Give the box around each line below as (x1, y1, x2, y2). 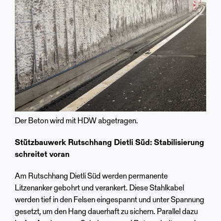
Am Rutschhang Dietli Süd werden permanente (15, 173, 168, 181)
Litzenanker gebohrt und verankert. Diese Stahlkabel (15, 184, 184, 193)
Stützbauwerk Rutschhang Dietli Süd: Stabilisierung (15, 139, 204, 147)
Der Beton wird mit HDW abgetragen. (15, 117, 138, 126)
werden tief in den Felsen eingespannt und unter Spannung (15, 196, 204, 205)
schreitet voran (15, 151, 70, 159)
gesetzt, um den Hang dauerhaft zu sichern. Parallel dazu (15, 208, 198, 217)
